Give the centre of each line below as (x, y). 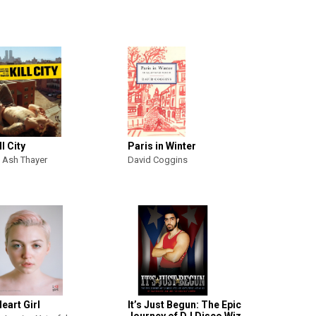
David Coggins (158, 160)
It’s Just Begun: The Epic (184, 305)
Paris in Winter (162, 146)
